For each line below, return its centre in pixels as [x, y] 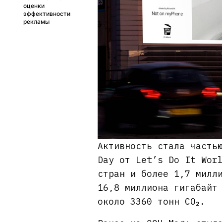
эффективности [47, 14]
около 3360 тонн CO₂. [152, 202]
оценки [34, 6]
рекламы [36, 22]
